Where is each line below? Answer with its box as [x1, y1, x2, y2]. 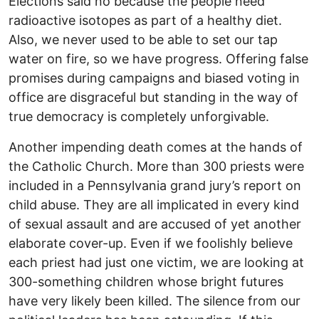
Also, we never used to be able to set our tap [9, 32, 278, 48]
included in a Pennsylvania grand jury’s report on [9, 178, 301, 194]
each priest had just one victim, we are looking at [9, 255, 304, 271]
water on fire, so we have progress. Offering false [9, 51, 308, 67]
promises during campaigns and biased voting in [9, 70, 300, 86]
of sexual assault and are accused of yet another [9, 216, 301, 232]
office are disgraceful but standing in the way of [9, 90, 298, 105]
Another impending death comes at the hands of [9, 140, 303, 155]
